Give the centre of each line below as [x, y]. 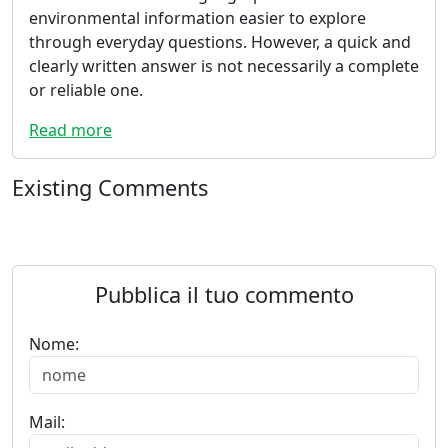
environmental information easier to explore [197, 17]
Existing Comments [110, 187]
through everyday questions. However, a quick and [220, 41]
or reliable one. [86, 89]
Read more [70, 129]
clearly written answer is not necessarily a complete [224, 65]
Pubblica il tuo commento [224, 294]
